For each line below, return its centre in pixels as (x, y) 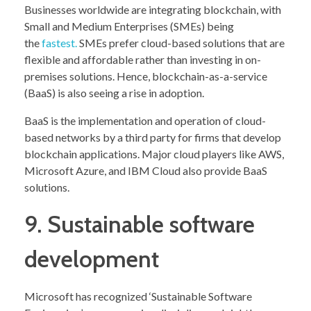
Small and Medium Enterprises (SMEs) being (129, 26)
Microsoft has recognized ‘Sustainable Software (138, 296)
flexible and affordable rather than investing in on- (143, 60)
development (92, 259)
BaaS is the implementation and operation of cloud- (145, 121)
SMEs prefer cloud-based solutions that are (181, 43)
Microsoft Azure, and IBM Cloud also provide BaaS (146, 171)
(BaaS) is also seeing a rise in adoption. (114, 93)
